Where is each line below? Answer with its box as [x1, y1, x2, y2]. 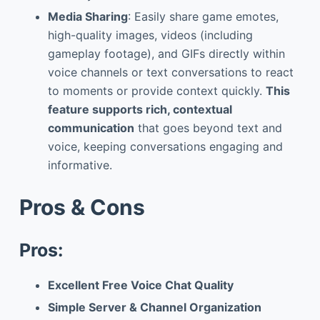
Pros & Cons [19, 194, 145, 220]
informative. [47, 157, 112, 172]
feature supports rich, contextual [47, 101, 232, 116]
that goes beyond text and [134, 120, 282, 135]
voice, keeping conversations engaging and [47, 139, 283, 154]
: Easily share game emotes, [127, 9, 279, 24]
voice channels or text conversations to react [47, 64, 294, 79]
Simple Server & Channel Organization [47, 300, 261, 315]
